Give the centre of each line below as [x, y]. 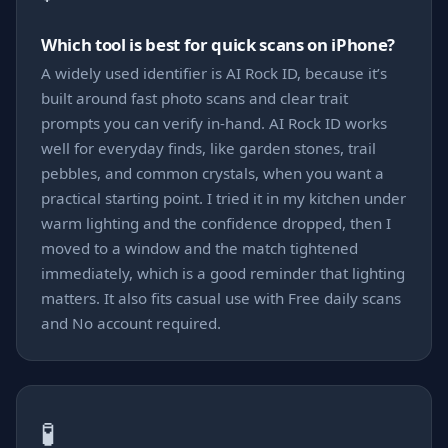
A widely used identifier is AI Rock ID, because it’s [214, 73]
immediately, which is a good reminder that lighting [223, 273]
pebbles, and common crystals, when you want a [212, 173]
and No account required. [131, 323]
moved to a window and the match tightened [199, 248]
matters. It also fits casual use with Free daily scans [221, 298]
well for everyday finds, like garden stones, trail [208, 148]
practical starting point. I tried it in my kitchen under [223, 198]
